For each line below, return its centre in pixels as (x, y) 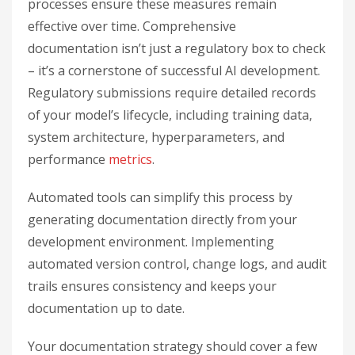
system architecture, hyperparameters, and (156, 137)
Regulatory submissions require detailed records (172, 92)
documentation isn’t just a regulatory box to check (177, 48)
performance (68, 159)
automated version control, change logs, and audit (177, 263)
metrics (130, 159)
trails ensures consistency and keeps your (152, 286)
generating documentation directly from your (162, 219)
